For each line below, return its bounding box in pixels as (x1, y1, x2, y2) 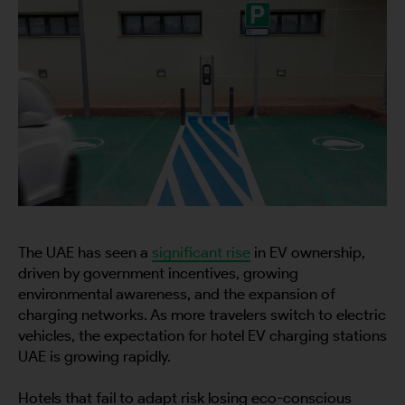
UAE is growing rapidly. (18, 346, 171, 365)
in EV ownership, (250, 242, 365, 261)
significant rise (152, 242, 250, 261)
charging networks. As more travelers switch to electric (18, 305, 386, 324)
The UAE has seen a (18, 242, 152, 261)
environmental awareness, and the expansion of (18, 284, 335, 303)
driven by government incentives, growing (18, 263, 298, 282)
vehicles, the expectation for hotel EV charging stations (18, 325, 387, 344)
